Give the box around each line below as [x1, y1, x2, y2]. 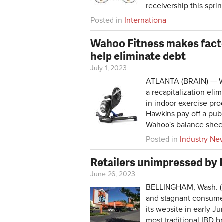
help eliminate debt [90, 48, 186, 63]
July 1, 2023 [90, 63, 127, 72]
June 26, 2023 [90, 169, 135, 178]
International [124, 15, 168, 25]
